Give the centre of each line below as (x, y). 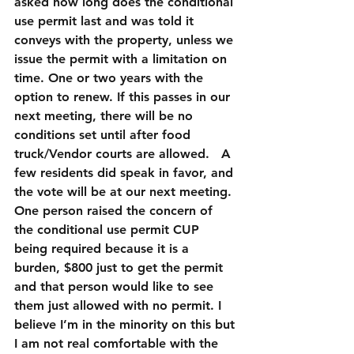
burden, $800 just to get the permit (121, 267)
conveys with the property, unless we (126, 40)
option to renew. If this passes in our (124, 97)
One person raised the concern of (115, 211)
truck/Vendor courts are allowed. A (124, 154)
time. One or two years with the (111, 78)
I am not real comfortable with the (118, 343)
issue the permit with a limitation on (122, 59)
